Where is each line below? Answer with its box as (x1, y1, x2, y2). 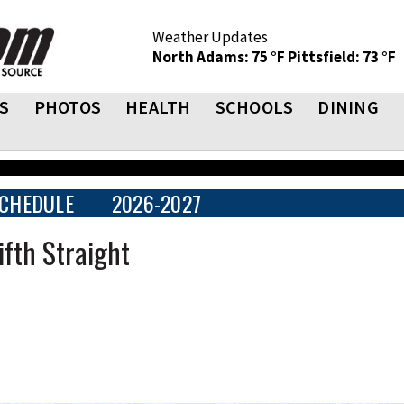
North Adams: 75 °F (152, 47, 288, 67)
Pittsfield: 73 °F (288, 47, 396, 67)
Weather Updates (152, 27, 268, 47)
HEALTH (125, 96, 191, 118)
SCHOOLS (215, 96, 294, 118)
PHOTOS (33, 96, 101, 118)
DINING (317, 96, 379, 118)
